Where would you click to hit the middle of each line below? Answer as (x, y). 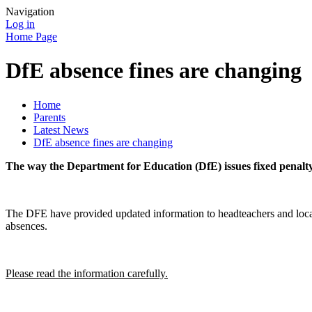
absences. (26, 226)
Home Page (31, 37)
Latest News (61, 130)
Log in (20, 24)
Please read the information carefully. (87, 273)
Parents (49, 117)
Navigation (30, 11)
